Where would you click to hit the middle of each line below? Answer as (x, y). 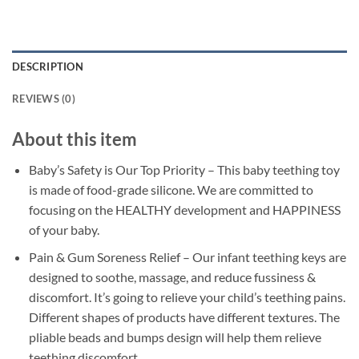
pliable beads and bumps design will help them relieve (175, 337)
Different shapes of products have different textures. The (184, 317)
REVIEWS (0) (44, 98)
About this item (75, 139)
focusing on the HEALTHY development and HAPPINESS (184, 209)
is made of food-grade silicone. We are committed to (171, 189)
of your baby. (64, 229)
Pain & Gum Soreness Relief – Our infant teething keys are (187, 257)
